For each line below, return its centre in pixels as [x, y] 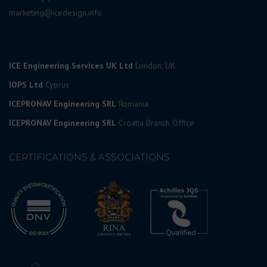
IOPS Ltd [26, 84]
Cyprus [57, 84]
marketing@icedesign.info [55, 12]
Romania [133, 103]
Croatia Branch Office [156, 122]
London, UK [155, 65]
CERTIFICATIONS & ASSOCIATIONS [89, 157]
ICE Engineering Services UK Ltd [72, 65]
